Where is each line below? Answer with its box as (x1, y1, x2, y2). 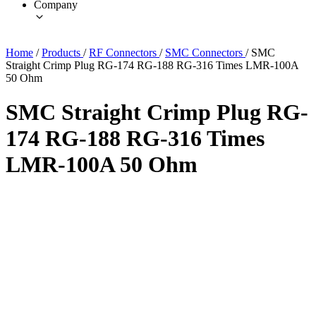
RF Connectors (89, 46, 159, 59)
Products (42, 46, 83, 59)
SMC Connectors (165, 46, 245, 59)
